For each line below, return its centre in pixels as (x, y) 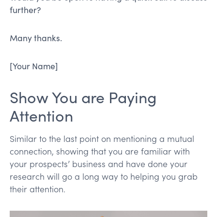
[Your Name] (34, 66)
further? (25, 9)
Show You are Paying (83, 97)
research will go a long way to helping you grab (104, 176)
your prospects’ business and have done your (99, 163)
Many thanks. (36, 38)
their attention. (38, 189)
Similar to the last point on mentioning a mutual (102, 138)
